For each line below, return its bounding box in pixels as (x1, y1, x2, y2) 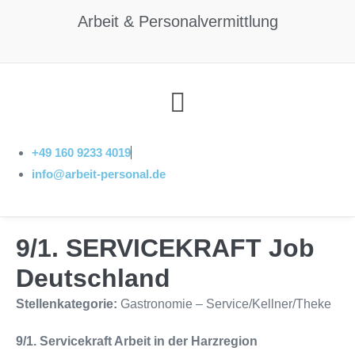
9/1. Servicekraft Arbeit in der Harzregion (16, 334, 258, 348)
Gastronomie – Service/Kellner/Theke (120, 296, 331, 311)
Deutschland (16, 263, 170, 292)
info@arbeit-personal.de (32, 166, 166, 181)
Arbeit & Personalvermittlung (77, 13, 278, 31)
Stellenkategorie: (16, 296, 120, 311)
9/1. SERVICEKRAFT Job (16, 233, 315, 262)
